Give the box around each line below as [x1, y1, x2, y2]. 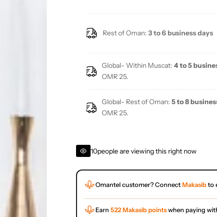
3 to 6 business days [148, 29, 213, 38]
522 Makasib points [110, 206, 167, 214]
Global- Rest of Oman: [102, 97, 172, 107]
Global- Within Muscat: [102, 61, 174, 70]
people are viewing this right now [97, 146, 197, 155]
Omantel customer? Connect [95, 180, 182, 188]
